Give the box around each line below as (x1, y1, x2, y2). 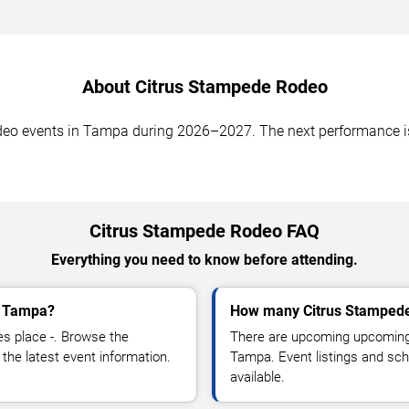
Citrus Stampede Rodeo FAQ (89, 220, 320, 243)
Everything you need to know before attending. (51, 251, 358, 269)
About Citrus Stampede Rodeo (81, 76, 328, 99)
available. (230, 369, 285, 386)
